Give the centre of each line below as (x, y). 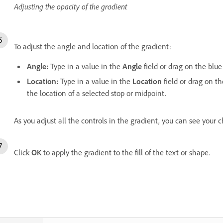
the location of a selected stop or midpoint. (97, 93)
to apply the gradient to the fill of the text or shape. (126, 152)
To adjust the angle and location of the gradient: (93, 46)
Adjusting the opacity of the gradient (70, 6)
